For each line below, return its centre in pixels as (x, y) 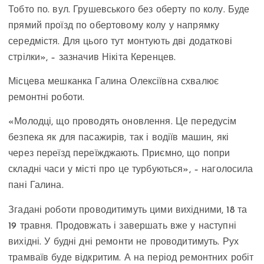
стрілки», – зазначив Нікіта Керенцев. (92, 58)
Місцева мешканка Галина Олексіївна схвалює (113, 82)
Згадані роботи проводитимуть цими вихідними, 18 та (128, 210)
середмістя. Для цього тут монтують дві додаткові (120, 42)
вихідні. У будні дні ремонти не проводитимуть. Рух (124, 242)
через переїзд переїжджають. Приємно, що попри (119, 154)
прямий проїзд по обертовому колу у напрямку (114, 26)
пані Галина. (36, 186)
